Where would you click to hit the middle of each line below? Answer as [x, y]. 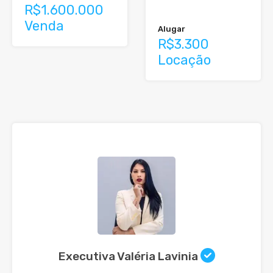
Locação [184, 60]
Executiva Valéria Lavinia [129, 257]
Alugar [172, 29]
